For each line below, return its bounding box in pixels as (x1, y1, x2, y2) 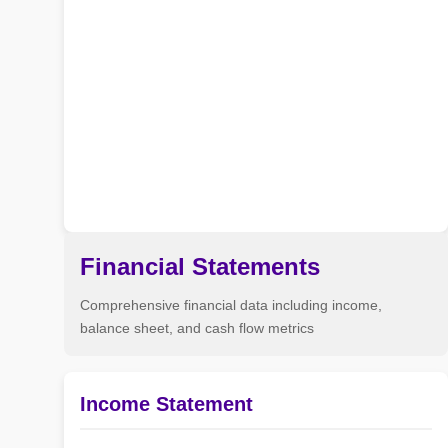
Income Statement (80, 393, 253, 415)
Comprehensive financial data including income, (80, 297, 382, 313)
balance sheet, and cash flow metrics (80, 320, 314, 336)
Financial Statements (80, 253, 320, 280)
